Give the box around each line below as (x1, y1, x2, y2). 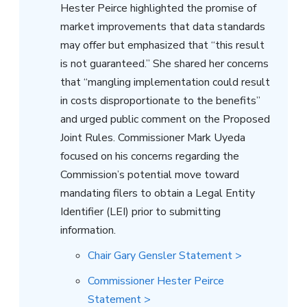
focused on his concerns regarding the (60, 148, 239, 164)
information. (60, 222, 116, 238)
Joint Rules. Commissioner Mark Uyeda (60, 130, 245, 145)
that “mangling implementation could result (60, 74, 270, 90)
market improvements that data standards (60, 19, 265, 34)
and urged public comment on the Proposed (60, 111, 270, 127)
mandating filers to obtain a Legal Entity (60, 185, 255, 201)
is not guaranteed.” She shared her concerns (60, 56, 269, 71)
